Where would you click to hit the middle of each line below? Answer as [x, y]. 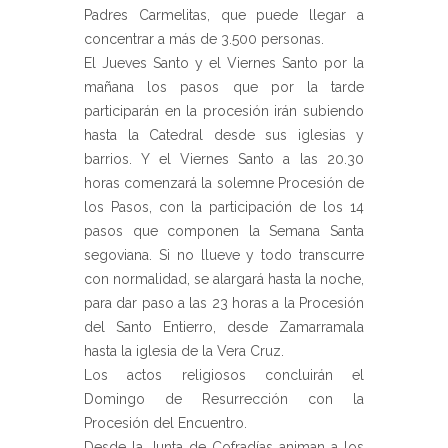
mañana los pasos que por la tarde [224, 86]
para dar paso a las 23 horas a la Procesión [224, 302]
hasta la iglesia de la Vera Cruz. [184, 350]
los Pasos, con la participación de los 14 [224, 206]
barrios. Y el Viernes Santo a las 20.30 [224, 158]
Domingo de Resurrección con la [224, 398]
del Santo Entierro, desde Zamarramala [224, 326]
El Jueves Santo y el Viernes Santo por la [224, 62]
